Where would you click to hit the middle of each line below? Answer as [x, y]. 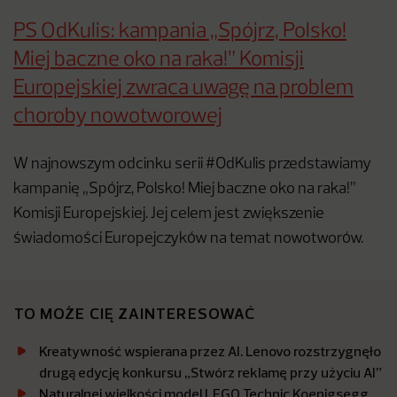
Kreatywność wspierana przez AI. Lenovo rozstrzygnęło [210, 350]
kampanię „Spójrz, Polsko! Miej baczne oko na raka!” [185, 189]
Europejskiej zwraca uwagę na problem [183, 88]
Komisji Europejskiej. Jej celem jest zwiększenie [169, 214]
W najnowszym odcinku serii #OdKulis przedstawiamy [192, 164]
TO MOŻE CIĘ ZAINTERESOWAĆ [135, 313]
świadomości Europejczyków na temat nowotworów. [188, 238]
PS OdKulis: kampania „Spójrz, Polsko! [180, 31]
